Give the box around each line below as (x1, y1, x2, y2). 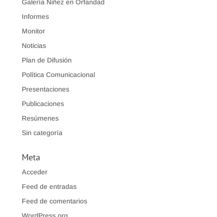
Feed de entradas (21, 183, 77, 191)
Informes (21, 13, 49, 21)
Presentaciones (21, 85, 69, 93)
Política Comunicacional (21, 71, 95, 79)
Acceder (21, 168, 47, 176)
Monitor (21, 27, 45, 35)
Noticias (21, 42, 46, 50)
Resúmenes (21, 114, 59, 123)
